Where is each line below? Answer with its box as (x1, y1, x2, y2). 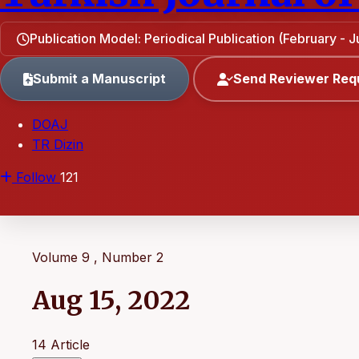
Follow (16, 169, 56, 185)
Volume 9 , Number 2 (32, 249, 163, 265)
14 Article (32, 336, 90, 353)
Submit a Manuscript (33, 71, 166, 87)
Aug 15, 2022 (32, 284, 190, 317)
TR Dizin (32, 136, 83, 152)
